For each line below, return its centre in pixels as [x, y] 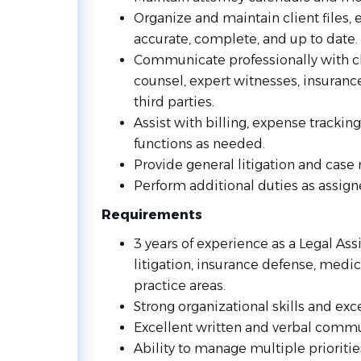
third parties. [174, 102]
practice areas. [179, 286]
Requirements [151, 215]
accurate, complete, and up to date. [245, 39]
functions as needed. [199, 144]
